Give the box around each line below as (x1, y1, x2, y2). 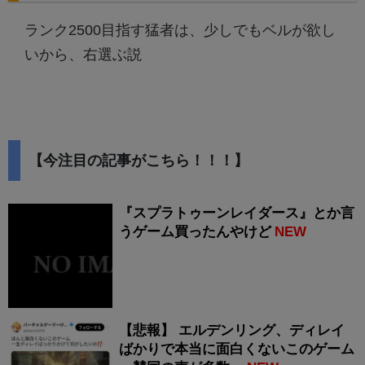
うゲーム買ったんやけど (119, 224, 271, 240)
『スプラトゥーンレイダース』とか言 (119, 205, 354, 222)
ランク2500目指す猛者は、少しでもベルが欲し (24, 22, 336, 39)
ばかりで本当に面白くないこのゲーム (119, 341, 354, 358)
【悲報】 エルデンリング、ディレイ (119, 323, 345, 339)
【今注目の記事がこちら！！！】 (29, 152, 248, 169)
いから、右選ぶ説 (24, 46, 142, 64)
